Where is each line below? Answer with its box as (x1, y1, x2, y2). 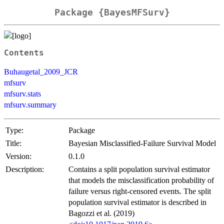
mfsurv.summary (4, 100, 56, 109)
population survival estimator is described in (68, 197, 206, 206)
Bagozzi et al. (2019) (68, 208, 134, 217)
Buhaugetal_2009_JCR (4, 67, 78, 76)
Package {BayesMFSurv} (54, 7, 170, 18)
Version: (5, 151, 31, 160)
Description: (5, 164, 44, 173)
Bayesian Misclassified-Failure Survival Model (68, 138, 216, 147)
